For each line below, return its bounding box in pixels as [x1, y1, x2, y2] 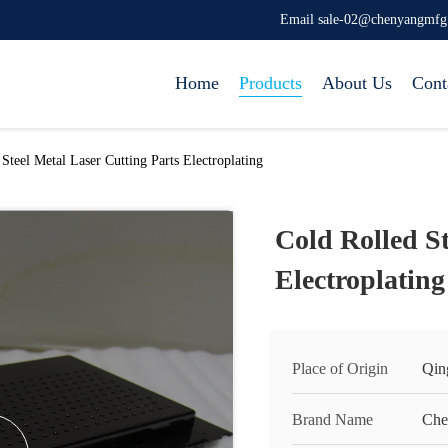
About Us [322, 73, 392, 93]
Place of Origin [292, 360, 388, 377]
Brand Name [292, 411, 373, 428]
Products [239, 73, 302, 93]
